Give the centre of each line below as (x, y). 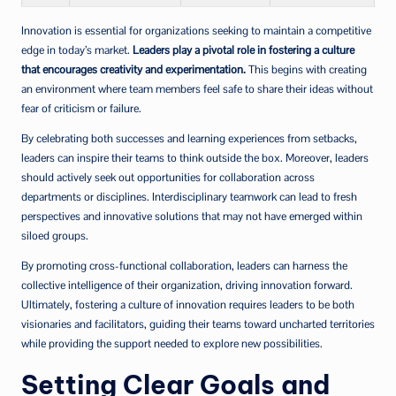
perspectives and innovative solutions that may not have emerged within (192, 216)
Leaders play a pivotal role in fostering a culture (242, 50)
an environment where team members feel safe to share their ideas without (197, 89)
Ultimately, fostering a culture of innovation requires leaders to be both (188, 305)
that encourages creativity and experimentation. (133, 69)
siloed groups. (55, 236)
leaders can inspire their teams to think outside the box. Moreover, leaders (195, 158)
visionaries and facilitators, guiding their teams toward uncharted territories (198, 324)
